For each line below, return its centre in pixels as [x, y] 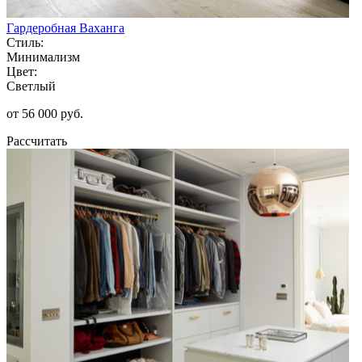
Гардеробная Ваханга [65, 27]
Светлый [31, 86]
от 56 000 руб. [45, 113]
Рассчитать [37, 141]
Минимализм [43, 57]
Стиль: [25, 42]
